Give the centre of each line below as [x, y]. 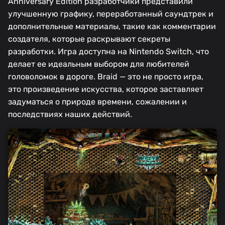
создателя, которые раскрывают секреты [89, 39]
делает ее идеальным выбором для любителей [99, 64]
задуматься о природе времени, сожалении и [97, 102]
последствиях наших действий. [70, 115]
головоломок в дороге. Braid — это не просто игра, [106, 77]
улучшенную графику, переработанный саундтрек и [111, 14]
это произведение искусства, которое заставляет [106, 89]
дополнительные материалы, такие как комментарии [112, 27]
